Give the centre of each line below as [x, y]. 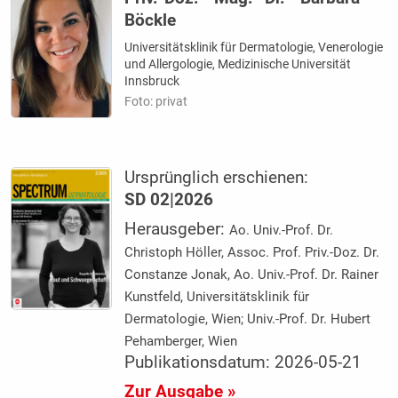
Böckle [151, 21]
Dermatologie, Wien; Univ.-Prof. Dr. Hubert [248, 318]
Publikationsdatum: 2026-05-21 [243, 362]
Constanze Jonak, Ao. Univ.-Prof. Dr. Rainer [252, 274]
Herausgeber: [177, 229]
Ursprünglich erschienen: [217, 177]
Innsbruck [152, 81]
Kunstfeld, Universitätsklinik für [217, 296]
